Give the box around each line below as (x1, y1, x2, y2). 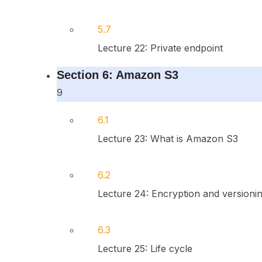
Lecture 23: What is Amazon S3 (97, 133, 238, 144)
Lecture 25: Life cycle (97, 243, 192, 254)
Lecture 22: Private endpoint (97, 42, 223, 54)
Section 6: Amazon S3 (56, 68, 178, 81)
